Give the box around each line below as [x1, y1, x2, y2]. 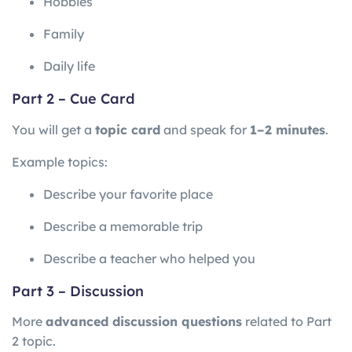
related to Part [242, 313, 332, 330]
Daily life [43, 58, 95, 75]
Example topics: [12, 153, 108, 170]
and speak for [160, 121, 250, 137]
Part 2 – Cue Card [12, 90, 135, 108]
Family [43, 26, 84, 42]
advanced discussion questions [46, 313, 242, 330]
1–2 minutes [250, 121, 325, 137]
